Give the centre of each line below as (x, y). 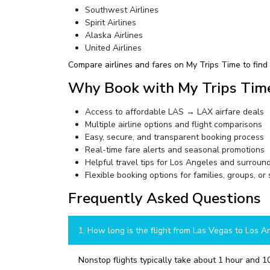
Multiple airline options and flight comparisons (173, 124)
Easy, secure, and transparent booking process (174, 137)
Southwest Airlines (121, 10)
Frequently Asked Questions (164, 198)
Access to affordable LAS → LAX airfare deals (174, 112)
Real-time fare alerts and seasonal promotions (174, 150)
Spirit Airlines (110, 23)
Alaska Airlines (114, 35)
